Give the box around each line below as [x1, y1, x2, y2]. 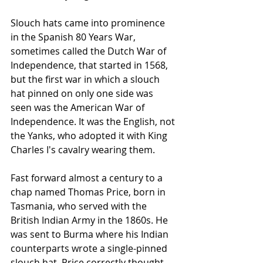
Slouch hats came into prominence [11, 16, 167, 30]
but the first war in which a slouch [11, 73, 162, 86]
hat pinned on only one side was [11, 87, 156, 100]
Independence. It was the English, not [11, 115, 177, 129]
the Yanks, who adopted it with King [11, 129, 170, 143]
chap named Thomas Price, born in [11, 186, 168, 199]
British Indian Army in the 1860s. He [11, 214, 170, 227]
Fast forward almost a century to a [11, 171, 165, 185]
